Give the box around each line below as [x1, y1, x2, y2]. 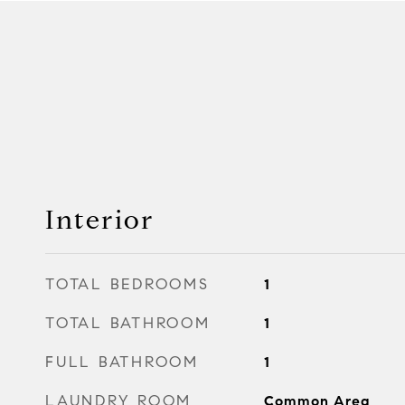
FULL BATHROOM [45, 353, 199, 372]
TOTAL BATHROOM [45, 314, 211, 333]
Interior [45, 203, 155, 236]
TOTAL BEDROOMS [45, 275, 210, 294]
